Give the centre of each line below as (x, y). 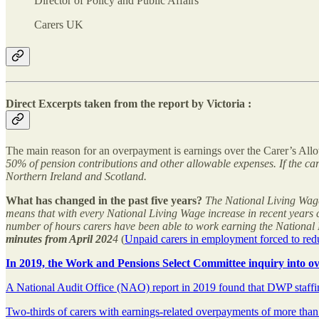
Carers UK (59, 25)
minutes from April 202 (59, 239)
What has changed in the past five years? (104, 201)
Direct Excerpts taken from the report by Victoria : (129, 104)
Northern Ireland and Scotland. (76, 177)
